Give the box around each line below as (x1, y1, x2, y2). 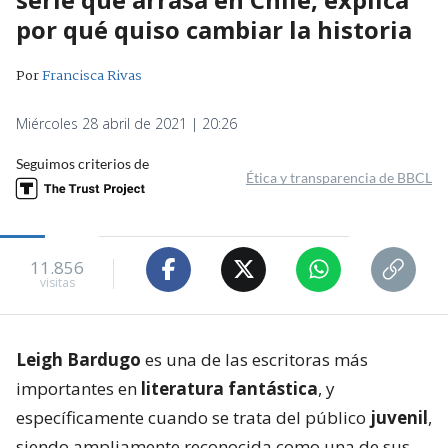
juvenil (370, 405, 428, 429)
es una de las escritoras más (141, 347, 368, 371)
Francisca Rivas (42, 64, 142, 87)
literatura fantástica (141, 376, 318, 400)
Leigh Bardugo (16, 347, 141, 371)
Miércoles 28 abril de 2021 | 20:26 (16, 113, 237, 133)
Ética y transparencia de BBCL (246, 168, 432, 186)
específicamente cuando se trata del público (16, 405, 370, 429)
